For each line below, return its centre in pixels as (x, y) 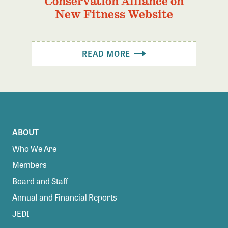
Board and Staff (40, 181)
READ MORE (107, 53)
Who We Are (34, 149)
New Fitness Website (114, 14)
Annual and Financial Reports (65, 197)
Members (30, 165)
